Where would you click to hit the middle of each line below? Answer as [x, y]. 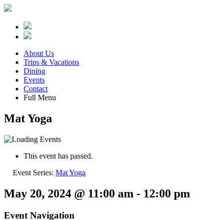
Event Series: [34, 172]
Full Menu [40, 97]
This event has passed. [58, 156]
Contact [36, 89]
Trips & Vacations [51, 62]
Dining [34, 71]
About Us [39, 53]
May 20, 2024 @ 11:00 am [69, 193]
